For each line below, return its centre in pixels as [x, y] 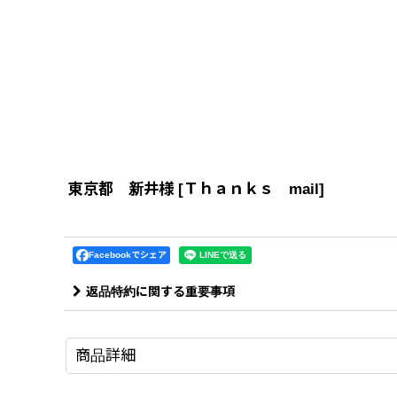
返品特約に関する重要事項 [160, 291]
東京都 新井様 [121, 188]
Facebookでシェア [128, 254]
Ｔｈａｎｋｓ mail [251, 188]
